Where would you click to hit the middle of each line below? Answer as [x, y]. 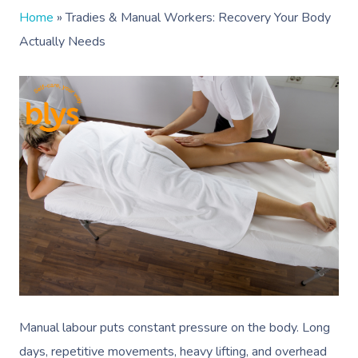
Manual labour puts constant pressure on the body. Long [175, 328]
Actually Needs [62, 42]
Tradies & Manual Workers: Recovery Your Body [198, 18]
